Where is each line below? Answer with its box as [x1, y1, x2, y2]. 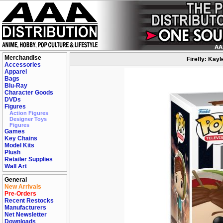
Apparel [4, 68, 27, 75]
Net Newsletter [4, 211, 47, 218]
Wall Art [4, 163, 27, 170]
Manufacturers [4, 204, 46, 211]
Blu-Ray [4, 82, 27, 89]
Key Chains [4, 135, 37, 142]
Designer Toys [9, 116, 47, 122]
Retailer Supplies [4, 156, 53, 163]
